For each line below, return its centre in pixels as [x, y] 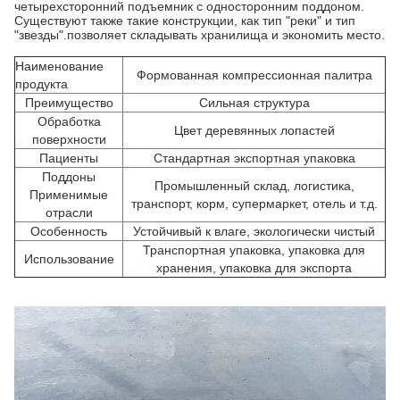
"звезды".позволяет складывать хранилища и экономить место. [200, 35]
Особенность [69, 231]
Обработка [69, 121]
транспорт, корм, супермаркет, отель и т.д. [254, 204]
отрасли [69, 212]
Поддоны [69, 177]
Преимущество [69, 103]
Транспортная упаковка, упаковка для [254, 250]
